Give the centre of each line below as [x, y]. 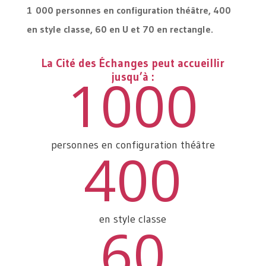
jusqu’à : [133, 77]
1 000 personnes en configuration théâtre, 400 [129, 10]
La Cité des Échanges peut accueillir [133, 63]
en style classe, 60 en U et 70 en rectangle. [120, 29]
